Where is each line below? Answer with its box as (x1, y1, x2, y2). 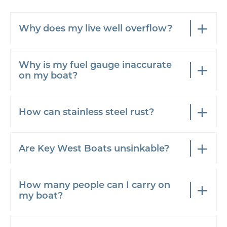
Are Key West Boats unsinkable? (19, 142, 169, 154)
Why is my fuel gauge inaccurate (19, 58, 172, 70)
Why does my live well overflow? (19, 22, 172, 34)
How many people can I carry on (19, 178, 170, 191)
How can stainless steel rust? (19, 105, 154, 118)
